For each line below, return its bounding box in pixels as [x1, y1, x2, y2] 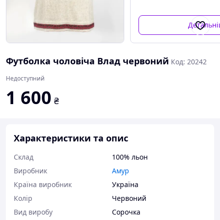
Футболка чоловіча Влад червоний [6, 55, 169, 67]
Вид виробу [14, 207, 53, 217]
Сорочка [112, 207, 140, 217]
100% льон [112, 152, 148, 162]
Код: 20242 [171, 57, 207, 66]
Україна [112, 180, 138, 189]
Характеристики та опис [14, 132, 128, 144]
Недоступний [6, 74, 45, 82]
